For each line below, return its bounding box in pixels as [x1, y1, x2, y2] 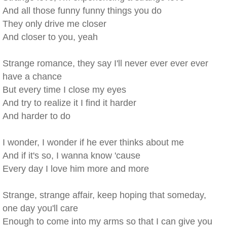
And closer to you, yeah [3, 32, 98, 42]
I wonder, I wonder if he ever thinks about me [3, 137, 184, 147]
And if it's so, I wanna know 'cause [3, 150, 140, 161]
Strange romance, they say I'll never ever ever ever [3, 58, 208, 68]
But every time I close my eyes [3, 85, 126, 95]
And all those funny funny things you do [3, 6, 162, 16]
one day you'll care [3, 203, 78, 213]
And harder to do [3, 111, 70, 121]
